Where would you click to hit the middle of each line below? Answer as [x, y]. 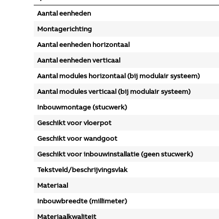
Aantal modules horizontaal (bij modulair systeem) [119, 76]
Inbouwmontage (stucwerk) [82, 107]
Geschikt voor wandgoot [77, 138]
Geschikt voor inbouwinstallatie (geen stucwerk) [115, 154]
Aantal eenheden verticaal [79, 60]
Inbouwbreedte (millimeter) [82, 201]
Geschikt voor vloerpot [74, 123]
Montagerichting [65, 29]
